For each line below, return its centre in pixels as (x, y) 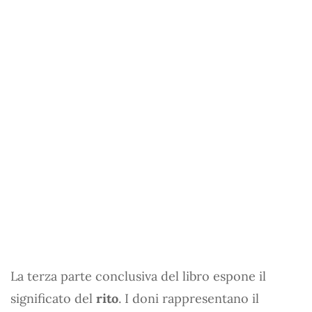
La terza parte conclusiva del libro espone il (138, 276)
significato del (53, 298)
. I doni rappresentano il (189, 298)
